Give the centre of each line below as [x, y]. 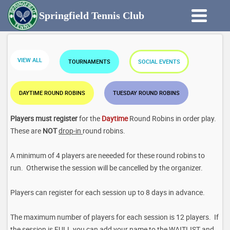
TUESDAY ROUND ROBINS [146, 93]
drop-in [71, 131]
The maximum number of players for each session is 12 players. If [114, 217]
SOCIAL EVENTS [159, 62]
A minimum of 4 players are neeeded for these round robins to [108, 156]
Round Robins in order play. [174, 119]
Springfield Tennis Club [91, 15]
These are [26, 131]
